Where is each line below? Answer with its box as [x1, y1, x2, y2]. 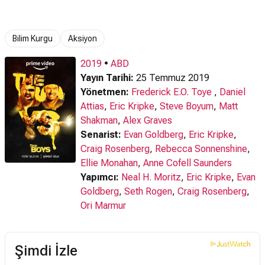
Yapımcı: [80, 172, 119, 183]
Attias [80, 101, 104, 112]
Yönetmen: [80, 86, 129, 98]
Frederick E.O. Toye [131, 86, 214, 98]
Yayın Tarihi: [80, 72, 134, 83]
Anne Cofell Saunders [143, 157, 232, 169]
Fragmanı [101, 4, 140, 14]
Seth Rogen [124, 186, 172, 197]
